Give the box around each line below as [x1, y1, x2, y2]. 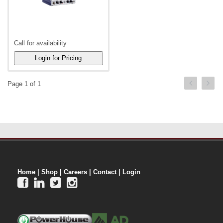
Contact [93, 168, 116, 176]
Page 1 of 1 [7, 80, 41, 88]
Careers [64, 168, 87, 176]
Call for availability [14, 39, 67, 47]
